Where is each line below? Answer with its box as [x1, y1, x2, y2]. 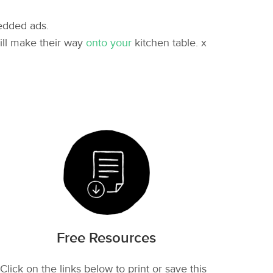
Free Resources [57, 229, 157, 247]
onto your [85, 36, 132, 49]
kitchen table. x [131, 36, 207, 49]
